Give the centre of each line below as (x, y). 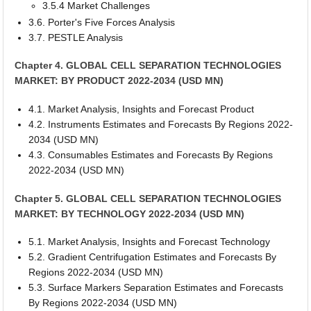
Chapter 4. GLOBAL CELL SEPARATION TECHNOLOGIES (148, 66)
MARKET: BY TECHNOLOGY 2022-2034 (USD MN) (130, 213)
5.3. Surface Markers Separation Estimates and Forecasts (156, 288)
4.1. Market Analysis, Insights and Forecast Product (142, 109)
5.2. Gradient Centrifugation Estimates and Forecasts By (153, 257)
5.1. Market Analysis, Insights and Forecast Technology (150, 242)
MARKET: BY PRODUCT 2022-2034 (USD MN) (119, 81)
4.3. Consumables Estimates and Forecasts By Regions (151, 155)
